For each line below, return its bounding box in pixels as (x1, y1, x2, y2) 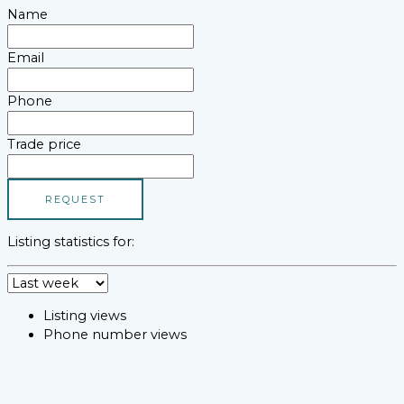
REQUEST (45, 192, 106, 206)
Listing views (43, 307, 126, 324)
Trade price (7, 135, 81, 152)
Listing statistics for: (7, 234, 134, 251)
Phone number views (43, 326, 187, 343)
